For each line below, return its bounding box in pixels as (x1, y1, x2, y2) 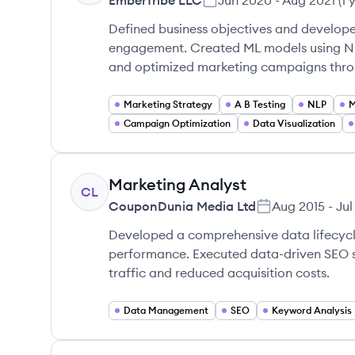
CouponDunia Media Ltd (109, 198, 256, 214)
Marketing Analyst (109, 174, 246, 194)
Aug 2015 (272, 198, 325, 214)
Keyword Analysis (272, 304, 352, 316)
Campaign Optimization (124, 117, 231, 129)
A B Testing (235, 98, 285, 110)
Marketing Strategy (124, 98, 212, 110)
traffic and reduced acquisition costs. (109, 265, 330, 281)
